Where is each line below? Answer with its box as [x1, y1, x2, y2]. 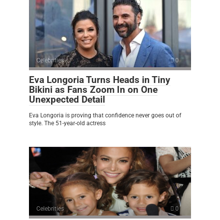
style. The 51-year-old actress [29, 120, 106, 127]
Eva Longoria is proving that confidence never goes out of [29, 112, 181, 119]
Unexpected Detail [29, 94, 105, 106]
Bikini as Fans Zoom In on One [29, 84, 158, 96]
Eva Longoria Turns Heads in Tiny [29, 74, 170, 86]
